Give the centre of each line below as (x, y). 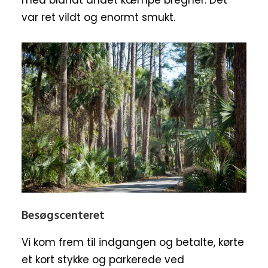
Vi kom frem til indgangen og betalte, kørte (133, 242)
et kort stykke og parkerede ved (103, 259)
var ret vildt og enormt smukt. (98, 18)
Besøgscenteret (63, 216)
